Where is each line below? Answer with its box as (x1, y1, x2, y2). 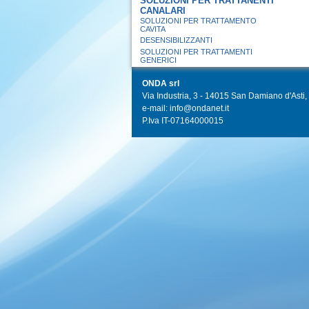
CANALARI (140, 6, 186, 16)
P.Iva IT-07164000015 (142, 116, 223, 126)
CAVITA (140, 25, 166, 33)
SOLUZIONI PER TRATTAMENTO (140, 17, 257, 25)
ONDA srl (142, 79, 179, 88)
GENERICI (140, 56, 177, 64)
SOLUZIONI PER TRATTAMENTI (140, 48, 252, 56)
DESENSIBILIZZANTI (140, 36, 212, 44)
